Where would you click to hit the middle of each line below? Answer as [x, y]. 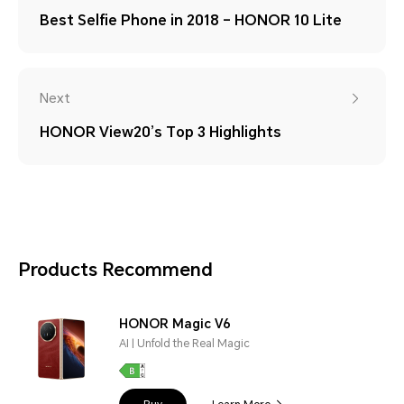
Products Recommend [115, 269]
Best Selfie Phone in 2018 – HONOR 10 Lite [191, 20]
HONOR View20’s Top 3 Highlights [161, 132]
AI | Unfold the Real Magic [184, 343]
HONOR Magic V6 [175, 323]
